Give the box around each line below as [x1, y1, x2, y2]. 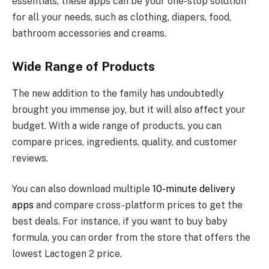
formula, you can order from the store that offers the [12, 232, 250, 244]
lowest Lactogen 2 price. [12, 248, 122, 260]
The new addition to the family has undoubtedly [12, 87, 224, 99]
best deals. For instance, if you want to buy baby [12, 216, 228, 228]
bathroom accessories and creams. [12, 27, 166, 39]
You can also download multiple [12, 183, 153, 195]
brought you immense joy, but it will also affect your [12, 103, 246, 115]
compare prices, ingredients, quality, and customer [12, 136, 237, 148]
